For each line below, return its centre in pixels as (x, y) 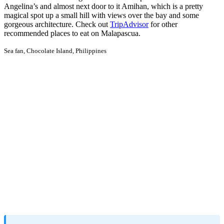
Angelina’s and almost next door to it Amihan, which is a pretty (103, 6)
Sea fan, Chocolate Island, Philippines (55, 51)
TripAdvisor (129, 24)
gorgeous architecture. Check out (57, 24)
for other (163, 24)
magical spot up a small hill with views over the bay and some (101, 15)
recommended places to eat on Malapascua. (72, 33)
